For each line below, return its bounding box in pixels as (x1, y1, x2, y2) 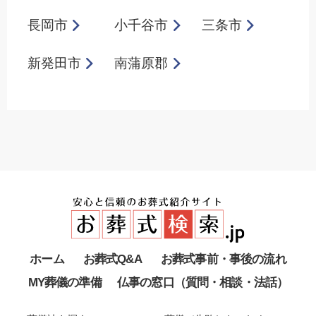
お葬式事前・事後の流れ (160, 253, 286, 267)
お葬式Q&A (83, 253, 142, 267)
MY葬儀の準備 (28, 276, 102, 290)
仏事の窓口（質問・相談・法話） (116, 276, 288, 290)
